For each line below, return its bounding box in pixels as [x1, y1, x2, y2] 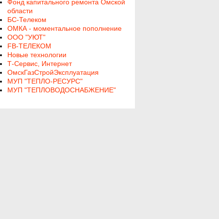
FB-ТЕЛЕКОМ [7, 42, 51, 50]
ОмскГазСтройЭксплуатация [7, 68, 99, 76]
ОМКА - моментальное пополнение [7, 24, 122, 32]
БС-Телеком [7, 16, 46, 23]
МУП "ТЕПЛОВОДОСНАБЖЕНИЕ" [7, 86, 116, 94]
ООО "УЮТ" [7, 33, 45, 41]
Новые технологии [7, 51, 66, 59]
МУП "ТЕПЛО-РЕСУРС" [7, 77, 83, 85]
